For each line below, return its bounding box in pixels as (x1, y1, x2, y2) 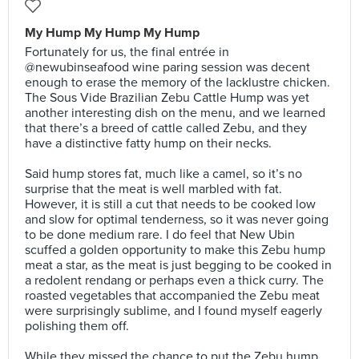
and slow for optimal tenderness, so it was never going (25, 212, 329, 228)
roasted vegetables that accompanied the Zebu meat (25, 288, 320, 304)
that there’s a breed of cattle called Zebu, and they (25, 120, 307, 136)
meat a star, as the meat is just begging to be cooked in (25, 257, 332, 273)
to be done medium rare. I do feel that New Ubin (25, 227, 295, 243)
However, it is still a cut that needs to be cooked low (25, 196, 316, 212)
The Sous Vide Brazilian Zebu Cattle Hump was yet (25, 90, 309, 106)
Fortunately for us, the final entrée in (25, 44, 229, 60)
